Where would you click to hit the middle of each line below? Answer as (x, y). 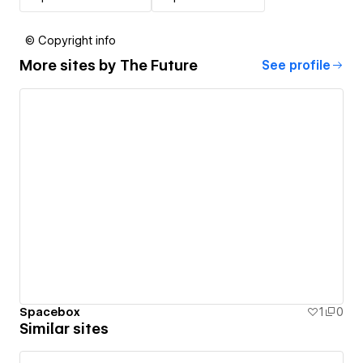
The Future (159, 66)
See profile (296, 65)
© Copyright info (70, 40)
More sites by (70, 66)
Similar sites (64, 329)
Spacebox (50, 312)
